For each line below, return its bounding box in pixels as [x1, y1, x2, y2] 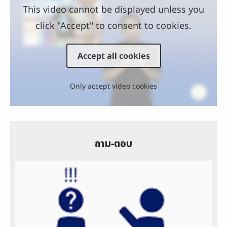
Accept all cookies [77, 50, 150, 62]
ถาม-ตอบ [95, 136, 132, 150]
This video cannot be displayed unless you [23, 3, 204, 16]
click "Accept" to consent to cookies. [35, 19, 192, 32]
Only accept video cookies [70, 81, 157, 91]
